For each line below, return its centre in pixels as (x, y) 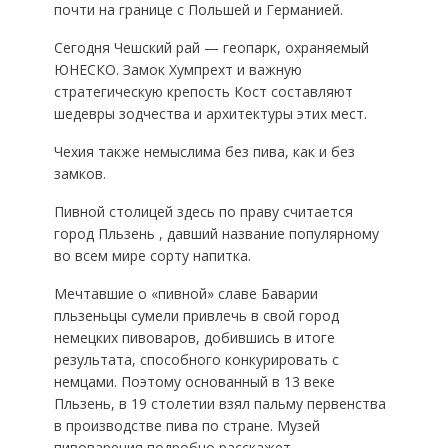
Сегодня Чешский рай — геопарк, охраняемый (211, 47)
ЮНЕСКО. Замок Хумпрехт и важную (177, 69)
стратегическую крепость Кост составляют (203, 91)
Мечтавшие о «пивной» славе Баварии (185, 293)
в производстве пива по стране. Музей (186, 425)
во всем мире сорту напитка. (152, 255)
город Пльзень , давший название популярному (216, 233)
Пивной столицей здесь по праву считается (203, 211)
